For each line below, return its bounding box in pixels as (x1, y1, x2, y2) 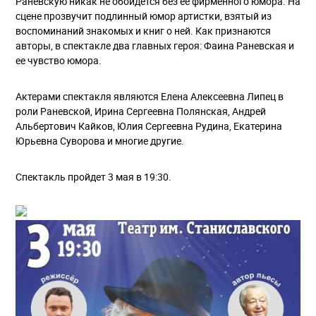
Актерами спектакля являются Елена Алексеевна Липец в (16, 89, 284, 103)
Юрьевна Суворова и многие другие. (16, 133, 184, 147)
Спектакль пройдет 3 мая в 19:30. (16, 169, 171, 183)
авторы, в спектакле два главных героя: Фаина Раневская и (16, 38, 294, 52)
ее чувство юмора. (16, 53, 102, 67)
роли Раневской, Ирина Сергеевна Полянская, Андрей (16, 104, 266, 118)
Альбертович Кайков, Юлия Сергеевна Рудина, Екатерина (16, 119, 282, 133)
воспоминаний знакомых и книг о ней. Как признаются (16, 23, 271, 37)
